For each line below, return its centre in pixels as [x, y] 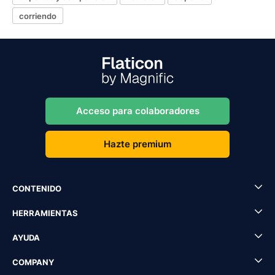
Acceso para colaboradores [137, 111]
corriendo [38, 16]
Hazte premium [137, 144]
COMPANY [33, 262]
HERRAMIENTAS [45, 213]
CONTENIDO [37, 188]
